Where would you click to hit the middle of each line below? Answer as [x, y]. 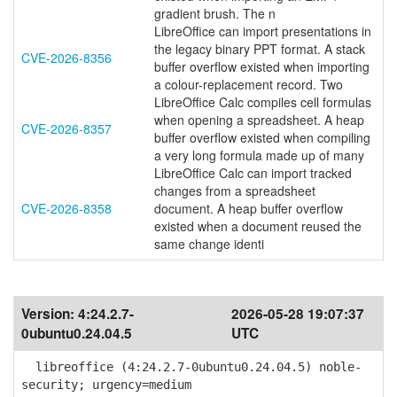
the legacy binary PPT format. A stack [260, 49]
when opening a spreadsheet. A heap [259, 120]
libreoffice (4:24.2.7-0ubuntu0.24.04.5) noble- [191, 367]
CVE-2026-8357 [66, 128]
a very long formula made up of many [259, 155]
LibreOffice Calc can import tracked [253, 173]
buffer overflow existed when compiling [262, 137]
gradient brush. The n [215, 13]
